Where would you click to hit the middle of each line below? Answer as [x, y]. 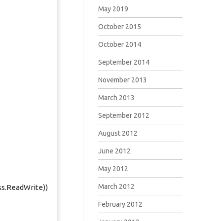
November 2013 [122, 80]
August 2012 [118, 133]
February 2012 [120, 204]
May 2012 [113, 169]
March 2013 [116, 98]
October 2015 [119, 27]
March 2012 [116, 186]
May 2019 [113, 9]
